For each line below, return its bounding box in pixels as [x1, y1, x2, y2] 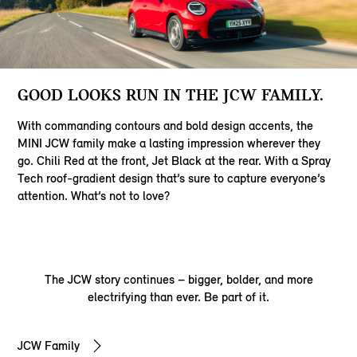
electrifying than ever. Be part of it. [88, 288, 269, 304]
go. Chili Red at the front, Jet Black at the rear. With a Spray [18, 152, 331, 168]
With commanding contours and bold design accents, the [18, 117, 314, 133]
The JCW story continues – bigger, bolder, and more [44, 271, 313, 287]
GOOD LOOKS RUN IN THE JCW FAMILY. [18, 84, 324, 104]
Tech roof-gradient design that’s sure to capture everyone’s [18, 170, 326, 186]
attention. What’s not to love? [18, 187, 171, 203]
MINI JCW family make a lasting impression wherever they [18, 135, 321, 151]
